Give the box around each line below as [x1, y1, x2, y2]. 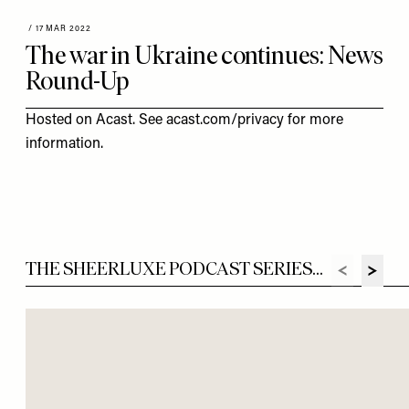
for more [284, 113, 343, 128]
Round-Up [26, 65, 129, 96]
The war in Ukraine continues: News [26, 39, 383, 70]
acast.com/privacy [166, 113, 284, 128]
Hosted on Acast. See [26, 113, 166, 128]
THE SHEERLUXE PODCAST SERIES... [26, 257, 323, 279]
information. [26, 137, 103, 152]
